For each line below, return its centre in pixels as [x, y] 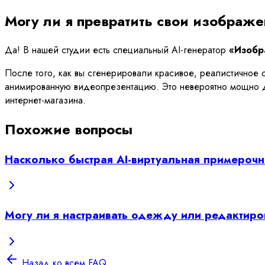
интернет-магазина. [45, 100]
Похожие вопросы [69, 129]
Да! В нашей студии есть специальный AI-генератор [117, 50]
